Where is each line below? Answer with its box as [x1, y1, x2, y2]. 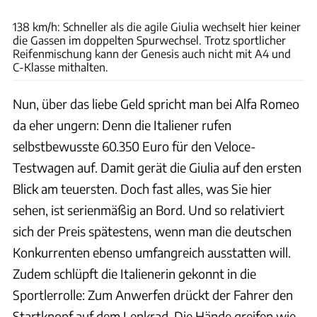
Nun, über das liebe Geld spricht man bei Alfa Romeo [13, 95, 299, 112]
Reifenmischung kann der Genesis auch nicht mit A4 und [13, 46, 291, 60]
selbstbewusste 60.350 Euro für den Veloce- [13, 137, 256, 154]
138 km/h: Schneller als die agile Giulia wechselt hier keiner [13, 19, 301, 33]
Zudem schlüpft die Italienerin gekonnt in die [13, 265, 256, 282]
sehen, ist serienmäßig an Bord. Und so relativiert [13, 201, 284, 218]
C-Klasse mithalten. [13, 59, 108, 74]
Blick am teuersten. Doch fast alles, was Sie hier [13, 180, 272, 197]
